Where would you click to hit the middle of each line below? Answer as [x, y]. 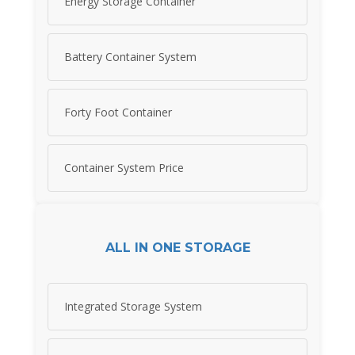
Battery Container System [130, 57]
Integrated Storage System [133, 307]
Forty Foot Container [118, 113]
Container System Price [124, 168]
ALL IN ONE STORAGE [177, 247]
